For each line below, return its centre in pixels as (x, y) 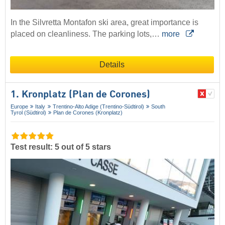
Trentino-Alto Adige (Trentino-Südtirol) (98, 106)
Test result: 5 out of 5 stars (61, 147)
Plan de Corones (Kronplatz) (88, 112)
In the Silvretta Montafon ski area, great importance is (104, 22)
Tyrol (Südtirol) (28, 112)
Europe (19, 106)
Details (112, 64)
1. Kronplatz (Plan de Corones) (80, 95)
